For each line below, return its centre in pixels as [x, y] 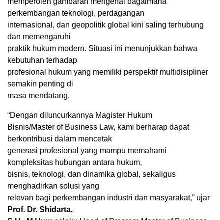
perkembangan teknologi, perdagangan [76, 13]
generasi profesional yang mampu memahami [87, 150]
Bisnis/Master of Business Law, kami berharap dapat [98, 127]
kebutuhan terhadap [42, 60]
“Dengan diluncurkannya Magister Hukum [80, 115]
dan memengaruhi [39, 36]
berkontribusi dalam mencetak [60, 138]
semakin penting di [40, 83]
